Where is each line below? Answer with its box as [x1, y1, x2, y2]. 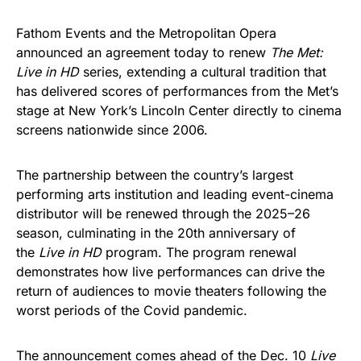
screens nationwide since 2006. [16, 122, 208, 138]
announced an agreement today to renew [16, 44, 270, 60]
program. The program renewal [102, 244, 297, 260]
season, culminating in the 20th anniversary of [16, 225, 296, 241]
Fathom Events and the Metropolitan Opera [16, 25, 276, 41]
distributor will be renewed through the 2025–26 [16, 205, 310, 222]
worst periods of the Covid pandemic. [16, 302, 251, 318]
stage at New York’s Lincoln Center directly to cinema [16, 102, 342, 118]
